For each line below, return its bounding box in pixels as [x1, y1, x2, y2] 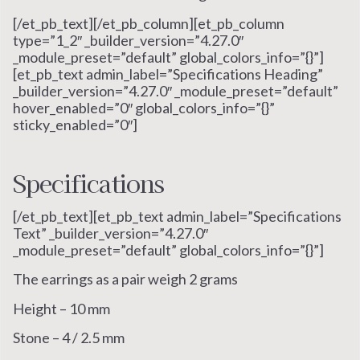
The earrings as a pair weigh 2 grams [13, 270, 238, 288]
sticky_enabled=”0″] [13, 115, 137, 133]
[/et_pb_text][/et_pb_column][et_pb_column [13, 14, 284, 32]
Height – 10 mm [13, 299, 110, 317]
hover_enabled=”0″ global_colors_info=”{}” [13, 98, 275, 117]
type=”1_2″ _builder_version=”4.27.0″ [13, 31, 243, 49]
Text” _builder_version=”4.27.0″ [13, 224, 208, 242]
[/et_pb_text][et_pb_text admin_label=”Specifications [13, 207, 342, 225]
